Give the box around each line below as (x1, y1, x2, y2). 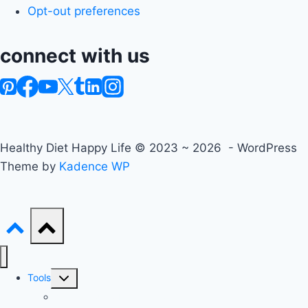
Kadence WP (59, 159, 130, 174)
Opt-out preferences (27, 4, 140, 19)
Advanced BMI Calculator (55, 291, 169, 303)
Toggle (55, 271, 86, 283)
